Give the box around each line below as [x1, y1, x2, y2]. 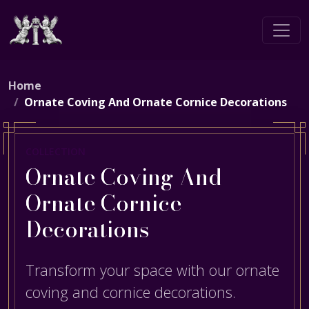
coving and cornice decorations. [26, 282, 236, 302]
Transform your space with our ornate [26, 260, 279, 280]
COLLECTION [26, 145, 86, 158]
